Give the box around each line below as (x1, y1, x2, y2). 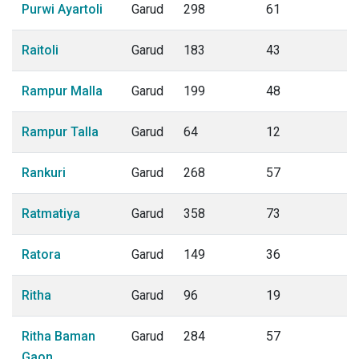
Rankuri (22, 165, 66, 180)
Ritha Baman (22, 329, 95, 344)
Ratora (22, 247, 61, 262)
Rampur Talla (22, 124, 99, 139)
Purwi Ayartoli (22, 2, 103, 17)
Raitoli (22, 42, 58, 58)
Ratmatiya (22, 206, 80, 221)
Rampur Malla (22, 83, 103, 99)
